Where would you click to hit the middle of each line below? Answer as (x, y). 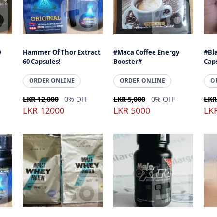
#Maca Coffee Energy (147, 52)
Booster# (128, 62)
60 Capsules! (42, 62)
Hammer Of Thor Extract (62, 52)
